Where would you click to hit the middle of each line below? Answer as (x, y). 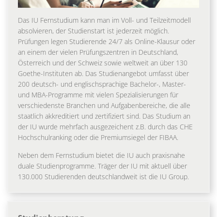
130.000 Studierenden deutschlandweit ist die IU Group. (103, 176)
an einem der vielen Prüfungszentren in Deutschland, (98, 52)
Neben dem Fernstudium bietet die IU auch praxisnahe (101, 155)
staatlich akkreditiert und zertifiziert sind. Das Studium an (104, 116)
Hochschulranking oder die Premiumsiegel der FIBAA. (98, 137)
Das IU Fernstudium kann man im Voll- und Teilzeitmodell (104, 20)
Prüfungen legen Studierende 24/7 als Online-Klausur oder (107, 41)
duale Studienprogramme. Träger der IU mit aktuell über (102, 166)
